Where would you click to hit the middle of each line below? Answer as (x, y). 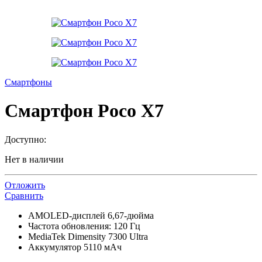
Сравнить (24, 195)
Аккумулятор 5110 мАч (75, 247)
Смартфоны (28, 82)
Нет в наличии (34, 159)
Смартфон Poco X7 (84, 111)
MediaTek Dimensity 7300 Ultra (88, 236)
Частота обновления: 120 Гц (84, 226)
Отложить (25, 185)
